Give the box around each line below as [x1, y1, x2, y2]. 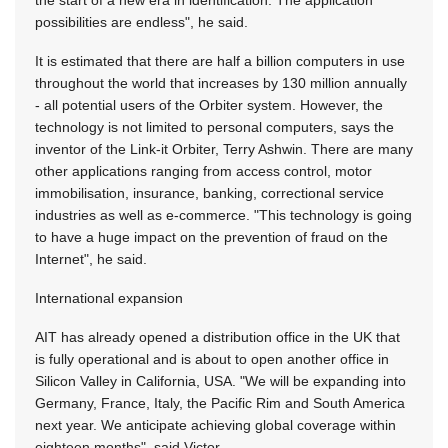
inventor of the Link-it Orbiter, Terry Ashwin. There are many [35, 141, 413, 158]
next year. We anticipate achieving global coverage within [35, 417, 396, 434]
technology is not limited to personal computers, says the [35, 119, 394, 136]
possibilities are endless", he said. [35, 14, 248, 31]
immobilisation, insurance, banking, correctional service [35, 185, 384, 202]
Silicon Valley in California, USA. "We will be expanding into [35, 373, 406, 390]
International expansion [35, 290, 183, 307]
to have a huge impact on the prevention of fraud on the [35, 229, 388, 246]
